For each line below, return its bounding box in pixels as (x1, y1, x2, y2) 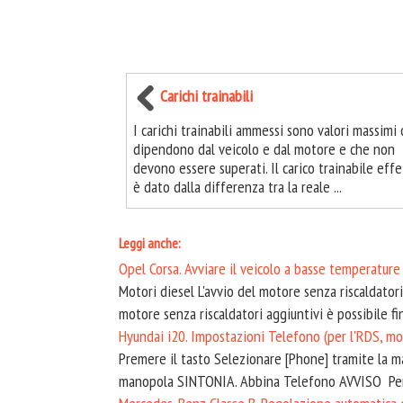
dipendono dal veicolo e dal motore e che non (133, 139, 395, 159)
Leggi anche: (119, 234, 181, 252)
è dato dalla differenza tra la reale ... (133, 176, 342, 197)
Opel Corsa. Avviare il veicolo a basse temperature (119, 258, 400, 279)
